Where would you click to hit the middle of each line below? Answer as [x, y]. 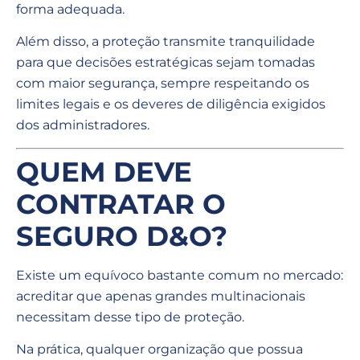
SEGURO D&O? [122, 236]
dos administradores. [83, 125]
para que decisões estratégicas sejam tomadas [166, 63]
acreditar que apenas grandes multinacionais [161, 296]
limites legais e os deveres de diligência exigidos [171, 104]
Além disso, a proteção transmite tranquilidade [166, 42]
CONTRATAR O [121, 204]
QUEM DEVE [104, 172]
